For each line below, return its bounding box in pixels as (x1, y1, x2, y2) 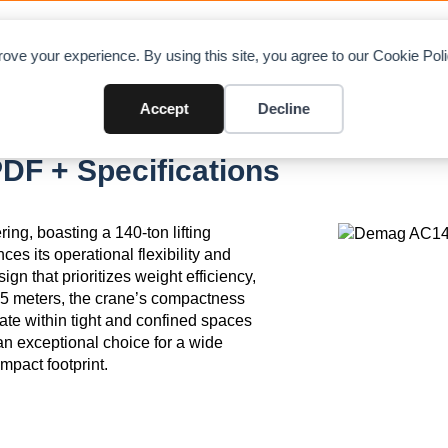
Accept (139, 100, 189, 117)
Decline (257, 100, 310, 117)
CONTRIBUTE (303, 32, 410, 49)
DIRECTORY (153, 32, 250, 49)
